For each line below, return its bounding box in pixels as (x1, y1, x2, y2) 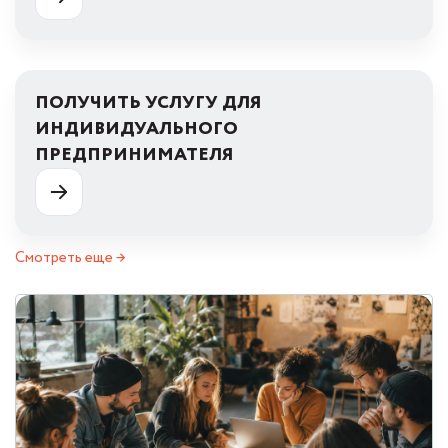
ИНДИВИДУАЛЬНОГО (35, 116, 238, 142)
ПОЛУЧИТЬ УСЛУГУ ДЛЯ (35, 90, 262, 116)
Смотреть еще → (15, 246, 126, 269)
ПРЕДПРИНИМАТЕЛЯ (35, 142, 234, 168)
